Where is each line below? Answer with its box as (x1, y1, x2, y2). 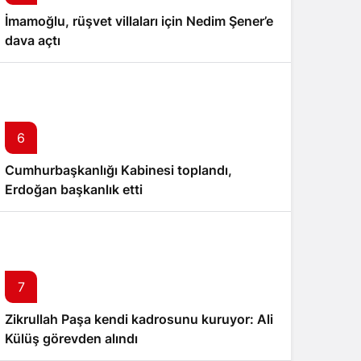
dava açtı (5, 32, 60, 48)
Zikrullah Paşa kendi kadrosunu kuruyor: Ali (5, 311, 273, 327)
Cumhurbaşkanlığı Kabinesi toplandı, (5, 162, 232, 178)
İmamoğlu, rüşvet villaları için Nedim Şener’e (5, 13, 273, 29)
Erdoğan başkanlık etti (5, 181, 143, 197)
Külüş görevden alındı (5, 330, 138, 346)
